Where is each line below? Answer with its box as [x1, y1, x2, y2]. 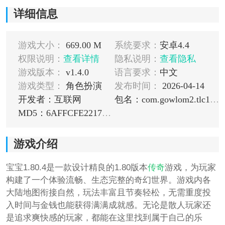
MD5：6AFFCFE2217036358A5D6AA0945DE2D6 [101, 108, 111, 119]
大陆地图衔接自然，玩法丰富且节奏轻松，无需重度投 [6, 187, 211, 197]
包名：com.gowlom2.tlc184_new [209, 94, 219, 105]
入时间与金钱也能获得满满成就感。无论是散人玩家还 [6, 200, 211, 210]
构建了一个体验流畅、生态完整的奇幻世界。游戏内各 [6, 175, 211, 185]
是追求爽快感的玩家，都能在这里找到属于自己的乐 [6, 212, 202, 222]
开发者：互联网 [18, 94, 81, 105]
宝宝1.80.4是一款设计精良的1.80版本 [6, 162, 148, 172]
